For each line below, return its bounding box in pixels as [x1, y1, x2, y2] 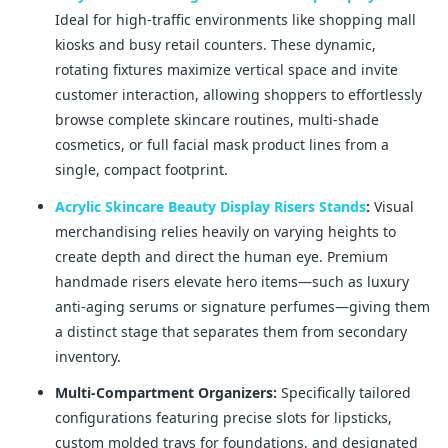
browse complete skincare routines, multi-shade [55, 110, 379, 130]
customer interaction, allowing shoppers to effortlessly [55, 85, 422, 105]
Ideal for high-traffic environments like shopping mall [55, 10, 416, 30]
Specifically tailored [277, 382, 411, 402]
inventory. [55, 346, 121, 366]
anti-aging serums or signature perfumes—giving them [55, 296, 430, 316]
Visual [370, 196, 414, 216]
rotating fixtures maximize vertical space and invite [55, 60, 398, 80]
